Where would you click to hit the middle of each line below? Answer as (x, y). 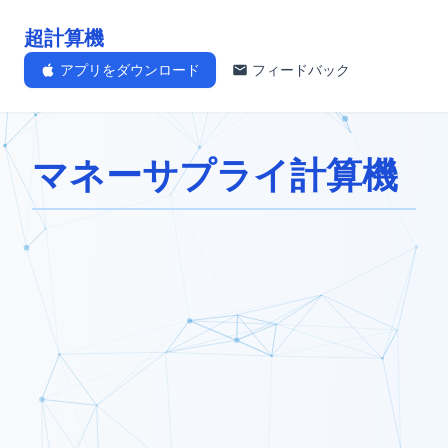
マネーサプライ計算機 (215, 176)
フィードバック (301, 70)
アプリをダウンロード (130, 70)
